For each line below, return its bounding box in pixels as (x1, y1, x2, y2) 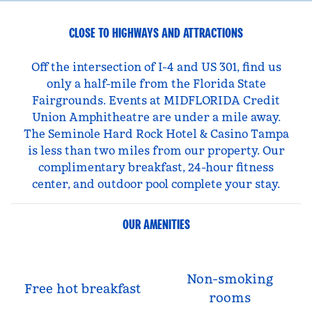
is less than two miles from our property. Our (27, 143, 285, 157)
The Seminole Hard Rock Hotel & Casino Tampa (23, 127, 289, 141)
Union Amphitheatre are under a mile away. (31, 110, 281, 124)
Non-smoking (187, 271, 273, 287)
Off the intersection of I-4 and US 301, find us (31, 60, 281, 74)
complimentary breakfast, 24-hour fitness (38, 160, 274, 174)
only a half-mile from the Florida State (46, 77, 266, 91)
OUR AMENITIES (122, 215, 190, 233)
